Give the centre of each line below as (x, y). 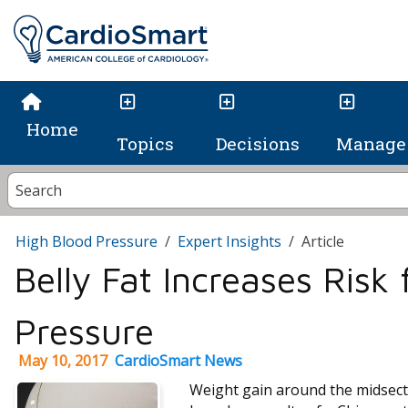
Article (323, 242)
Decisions (257, 144)
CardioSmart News (178, 361)
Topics (145, 144)
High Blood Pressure (87, 242)
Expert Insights (229, 242)
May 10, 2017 (63, 361)
